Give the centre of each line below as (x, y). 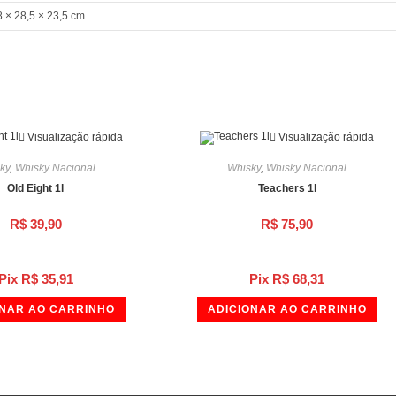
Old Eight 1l (36, 189)
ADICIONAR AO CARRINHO (287, 310)
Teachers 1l (287, 189)
